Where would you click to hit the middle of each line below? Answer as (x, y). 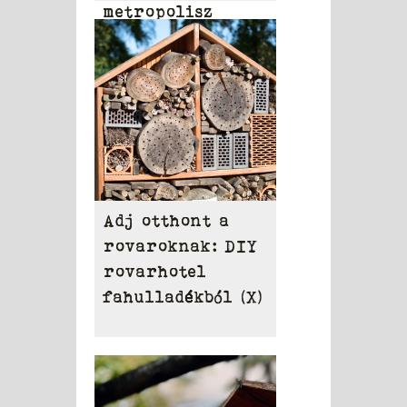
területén (149, 37)
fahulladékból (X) (183, 297)
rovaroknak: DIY (181, 246)
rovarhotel (155, 271)
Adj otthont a (167, 220)
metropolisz (159, 11)
